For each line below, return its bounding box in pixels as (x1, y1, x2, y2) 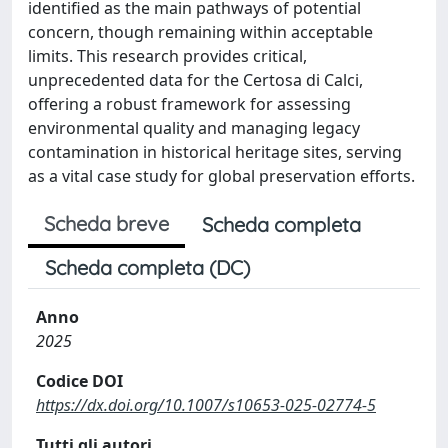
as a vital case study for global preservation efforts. (28, 164, 415, 187)
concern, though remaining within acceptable (28, 20, 373, 43)
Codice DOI (36, 369, 123, 392)
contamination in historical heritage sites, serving (28, 140, 402, 163)
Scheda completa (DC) (45, 254, 250, 280)
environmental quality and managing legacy (28, 116, 360, 139)
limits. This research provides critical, (28, 44, 307, 67)
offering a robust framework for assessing (28, 92, 351, 115)
